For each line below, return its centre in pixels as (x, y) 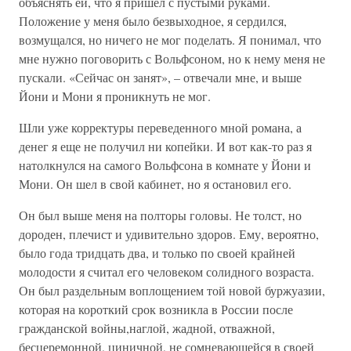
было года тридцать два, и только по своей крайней (157, 253)
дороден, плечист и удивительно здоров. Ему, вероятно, (169, 234)
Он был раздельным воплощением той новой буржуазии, (172, 290)
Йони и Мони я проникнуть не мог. (115, 96)
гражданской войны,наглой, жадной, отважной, (147, 328)
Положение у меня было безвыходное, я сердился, (153, 21)
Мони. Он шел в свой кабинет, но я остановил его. (155, 184)
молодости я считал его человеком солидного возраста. (166, 271)
